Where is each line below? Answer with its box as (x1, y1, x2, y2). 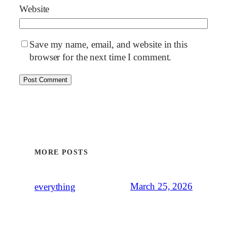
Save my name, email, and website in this (29, 39, 187, 50)
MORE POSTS (34, 148, 88, 157)
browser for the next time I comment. (29, 52, 172, 62)
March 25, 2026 (130, 181, 193, 192)
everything (34, 181, 75, 192)
